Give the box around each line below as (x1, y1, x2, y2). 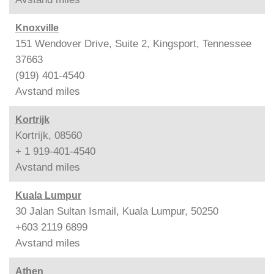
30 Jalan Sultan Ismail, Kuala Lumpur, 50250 (15, 205, 218, 217)
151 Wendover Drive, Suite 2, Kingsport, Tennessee (15, 37, 251, 50)
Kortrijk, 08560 (15, 129, 82, 141)
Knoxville (15, 22, 59, 33)
